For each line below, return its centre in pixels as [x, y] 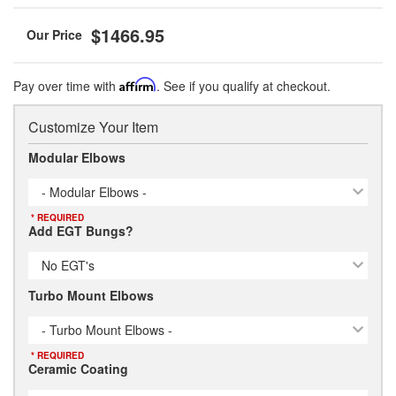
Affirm [138, 84]
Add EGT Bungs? [81, 230]
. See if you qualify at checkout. [244, 85]
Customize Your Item [93, 126]
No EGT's [68, 265]
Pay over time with [66, 85]
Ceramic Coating [78, 368]
